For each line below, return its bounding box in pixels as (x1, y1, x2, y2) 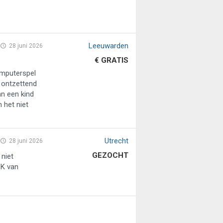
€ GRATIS (94, 56, 128, 65)
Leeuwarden (88, 41, 128, 51)
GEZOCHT (92, 151, 128, 160)
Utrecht (104, 136, 128, 146)
